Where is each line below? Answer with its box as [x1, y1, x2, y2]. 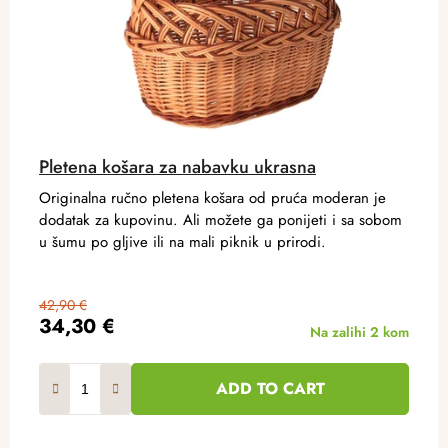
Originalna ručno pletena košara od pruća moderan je [39, 186, 386, 209]
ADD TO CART [215, 376, 325, 400]
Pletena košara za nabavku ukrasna [39, 153, 316, 180]
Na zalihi [310, 321, 370, 342]
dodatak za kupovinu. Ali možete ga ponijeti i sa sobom [39, 208, 402, 231]
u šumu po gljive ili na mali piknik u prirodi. [39, 230, 326, 253]
